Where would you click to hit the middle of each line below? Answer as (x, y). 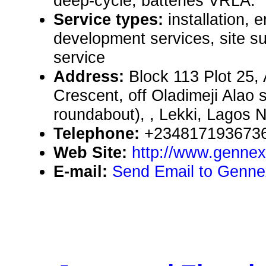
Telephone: (99, 134)
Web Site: (93, 153)
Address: (91, 77)
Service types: (111, 20)
